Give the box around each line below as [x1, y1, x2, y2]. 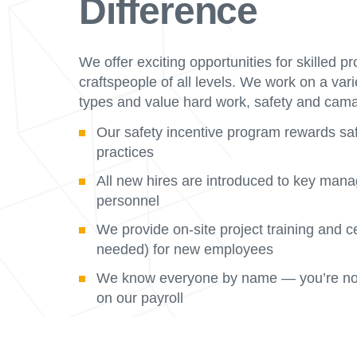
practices [96, 144, 154, 160]
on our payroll [96, 290, 183, 306]
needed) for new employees [96, 241, 273, 257]
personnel [96, 193, 159, 209]
